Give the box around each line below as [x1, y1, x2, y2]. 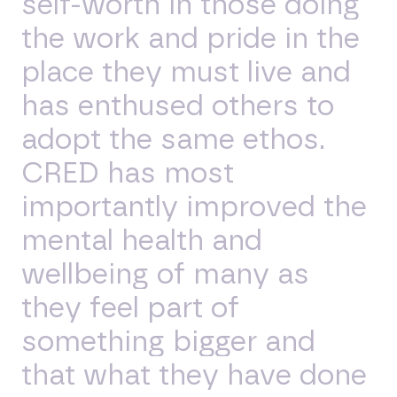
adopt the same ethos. [21, 125, 325, 154]
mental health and [21, 226, 262, 255]
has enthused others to [21, 91, 334, 121]
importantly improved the [21, 192, 367, 222]
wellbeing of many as [21, 260, 309, 289]
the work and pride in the [21, 24, 360, 53]
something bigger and [21, 327, 315, 356]
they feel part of [21, 293, 239, 323]
